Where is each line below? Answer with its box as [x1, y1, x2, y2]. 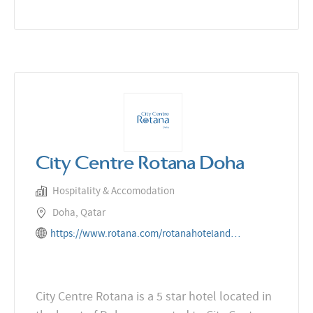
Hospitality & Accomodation [52, 183, 175, 198]
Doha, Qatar [52, 205, 105, 220]
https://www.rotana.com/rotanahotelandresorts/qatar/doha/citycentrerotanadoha [231, 226, 240, 241]
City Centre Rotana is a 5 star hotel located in [36, 289, 272, 305]
